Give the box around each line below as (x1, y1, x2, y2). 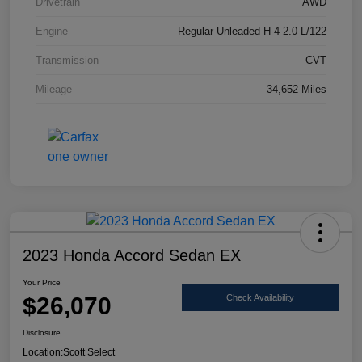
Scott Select (63, 346, 115, 358)
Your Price (23, 277, 61, 287)
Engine (36, 24, 68, 37)
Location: (23, 346, 63, 358)
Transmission (36, 53, 99, 66)
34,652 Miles (267, 82, 326, 95)
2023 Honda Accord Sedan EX (23, 246, 241, 264)
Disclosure (23, 327, 61, 337)
